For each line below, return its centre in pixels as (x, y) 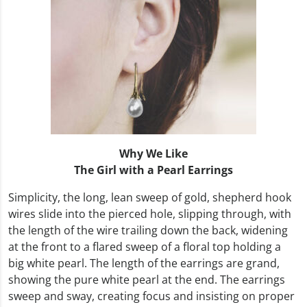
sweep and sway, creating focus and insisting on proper (151, 296)
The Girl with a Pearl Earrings (153, 170)
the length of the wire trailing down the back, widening (148, 230)
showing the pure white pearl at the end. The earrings (147, 279)
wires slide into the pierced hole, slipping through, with (150, 213)
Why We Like (153, 153)
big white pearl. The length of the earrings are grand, (144, 263)
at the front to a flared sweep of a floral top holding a (145, 246)
